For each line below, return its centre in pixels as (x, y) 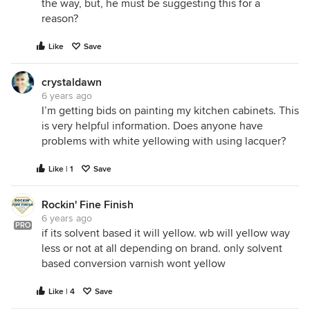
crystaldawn (72, 82)
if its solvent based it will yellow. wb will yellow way (166, 233)
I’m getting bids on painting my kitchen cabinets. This (170, 111)
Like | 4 (62, 292)
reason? (60, 19)
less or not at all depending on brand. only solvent (162, 248)
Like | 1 (61, 169)
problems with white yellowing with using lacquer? (164, 141)
